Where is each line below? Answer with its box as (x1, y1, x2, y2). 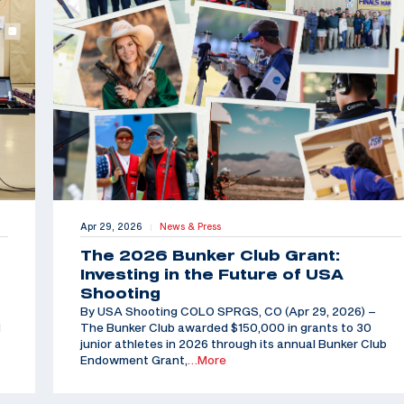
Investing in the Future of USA (79, 266, 344, 283)
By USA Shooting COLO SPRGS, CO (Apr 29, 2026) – (79, 304, 376, 319)
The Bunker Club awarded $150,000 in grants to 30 (79, 320, 372, 335)
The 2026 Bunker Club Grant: (79, 247, 340, 264)
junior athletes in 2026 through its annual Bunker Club (79, 336, 387, 352)
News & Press (159, 221, 221, 233)
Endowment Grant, (79, 353, 188, 368)
